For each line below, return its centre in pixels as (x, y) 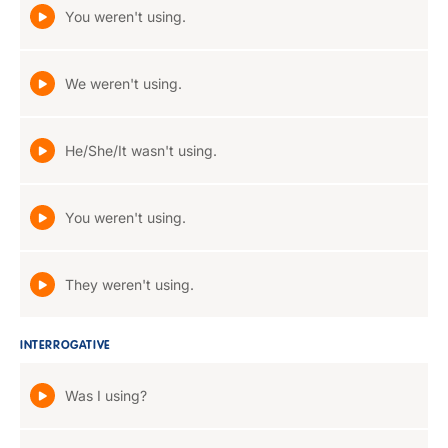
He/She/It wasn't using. (141, 150)
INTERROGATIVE (65, 346)
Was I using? (106, 395)
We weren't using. (123, 83)
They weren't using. (129, 284)
